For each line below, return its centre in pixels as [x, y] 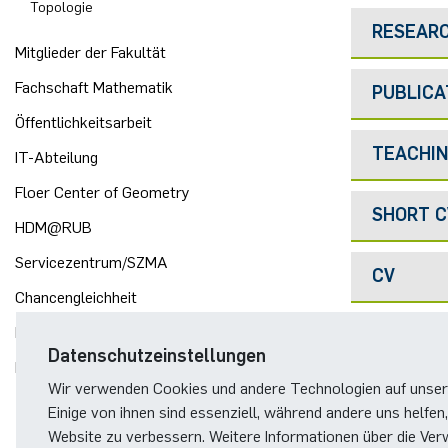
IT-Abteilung [56, 157]
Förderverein [58, 367]
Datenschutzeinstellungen [157, 356]
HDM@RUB [53, 227]
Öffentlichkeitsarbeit [83, 122]
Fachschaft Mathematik [94, 87]
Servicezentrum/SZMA [91, 262]
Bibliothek [48, 332]
